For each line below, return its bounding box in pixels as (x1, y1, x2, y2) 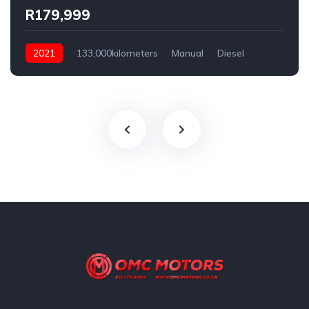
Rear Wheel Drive (26, 66, 104, 79)
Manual (172, 47, 203, 60)
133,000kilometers (77, 47, 158, 60)
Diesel (217, 47, 244, 60)
